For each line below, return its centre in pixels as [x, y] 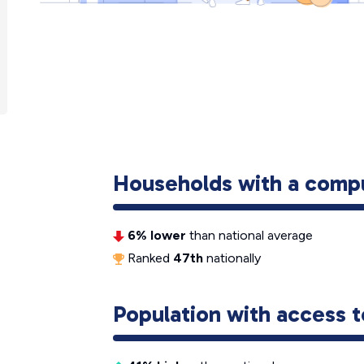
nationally [232, 258]
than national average [249, 235]
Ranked [149, 258]
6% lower [157, 235]
